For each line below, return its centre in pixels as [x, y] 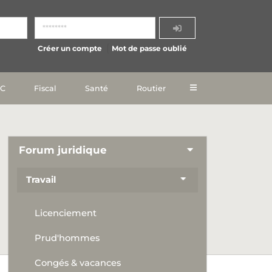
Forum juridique [63, 150]
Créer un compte [70, 49]
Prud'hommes [67, 238]
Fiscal [46, 88]
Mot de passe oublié [150, 49]
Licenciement [66, 213]
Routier [151, 88]
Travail [41, 180]
